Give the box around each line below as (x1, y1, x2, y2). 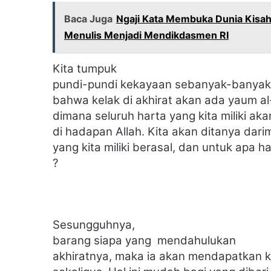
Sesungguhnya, (53, 218, 135, 232)
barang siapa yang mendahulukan (53, 233, 236, 248)
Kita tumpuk (53, 62, 117, 76)
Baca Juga (64, 13, 113, 25)
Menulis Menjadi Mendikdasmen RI (64, 29, 229, 42)
